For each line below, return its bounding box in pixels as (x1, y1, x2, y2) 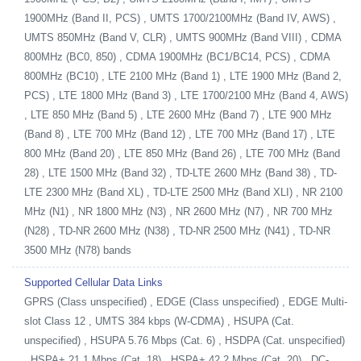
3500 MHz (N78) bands (24, 244, 131, 256)
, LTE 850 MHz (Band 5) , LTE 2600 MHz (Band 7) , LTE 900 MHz (24, 109, 332, 121)
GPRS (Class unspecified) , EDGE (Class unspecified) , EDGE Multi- (24, 296, 347, 308)
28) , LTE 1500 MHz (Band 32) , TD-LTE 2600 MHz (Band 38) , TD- (24, 167, 337, 179)
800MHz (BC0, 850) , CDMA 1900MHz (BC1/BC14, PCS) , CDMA (24, 51, 330, 63)
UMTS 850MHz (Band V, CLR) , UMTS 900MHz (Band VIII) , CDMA (24, 31, 341, 44)
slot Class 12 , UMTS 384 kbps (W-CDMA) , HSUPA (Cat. (24, 315, 294, 327)
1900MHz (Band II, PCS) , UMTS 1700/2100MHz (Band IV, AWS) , (24, 12, 336, 24)
